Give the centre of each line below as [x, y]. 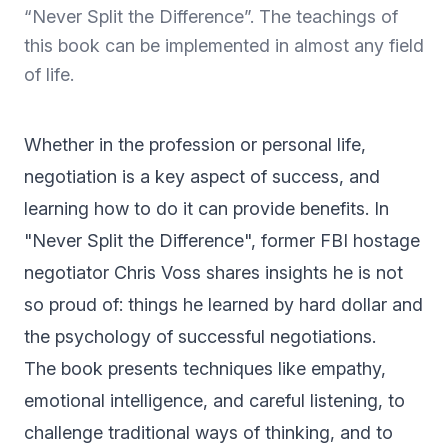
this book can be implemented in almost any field [224, 45]
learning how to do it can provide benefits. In [206, 208]
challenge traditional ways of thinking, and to [208, 432]
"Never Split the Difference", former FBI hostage [222, 240]
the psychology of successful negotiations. [200, 336]
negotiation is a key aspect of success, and [202, 176]
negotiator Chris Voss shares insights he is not [213, 272]
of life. [49, 74]
